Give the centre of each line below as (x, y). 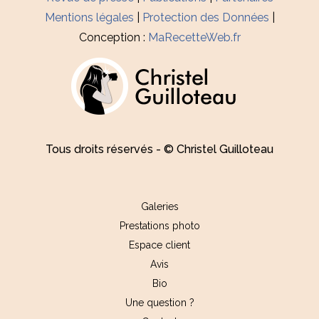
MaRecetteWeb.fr (194, 37)
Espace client (159, 245)
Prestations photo (159, 226)
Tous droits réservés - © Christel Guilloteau (159, 149)
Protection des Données (205, 17)
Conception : (113, 37)
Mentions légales (89, 17)
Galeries (159, 206)
